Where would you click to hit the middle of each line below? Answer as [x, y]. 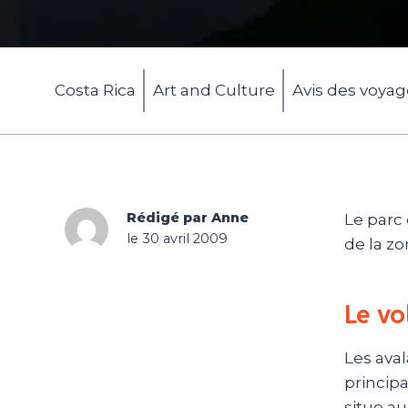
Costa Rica [95, 91]
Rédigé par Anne [188, 218]
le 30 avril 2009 [178, 239]
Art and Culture [214, 91]
